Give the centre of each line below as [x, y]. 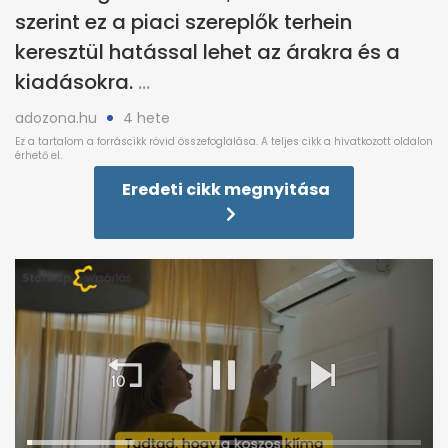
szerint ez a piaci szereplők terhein [183, 21]
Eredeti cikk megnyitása [226, 189]
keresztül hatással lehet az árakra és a [207, 51]
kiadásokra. [74, 81]
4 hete [146, 117]
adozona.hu [56, 117]
